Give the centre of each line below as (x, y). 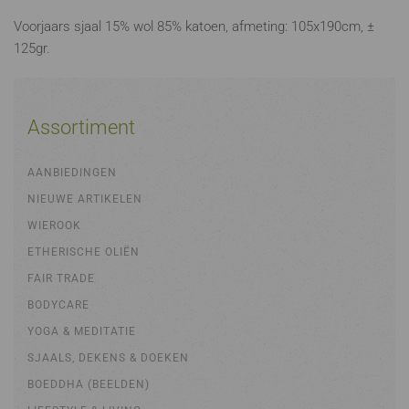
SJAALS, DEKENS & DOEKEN (108, 358)
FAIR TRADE (61, 278)
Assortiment (81, 127)
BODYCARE (58, 305)
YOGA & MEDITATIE (82, 331)
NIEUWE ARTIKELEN (85, 199)
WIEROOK (54, 225)
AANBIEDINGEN (72, 173)
